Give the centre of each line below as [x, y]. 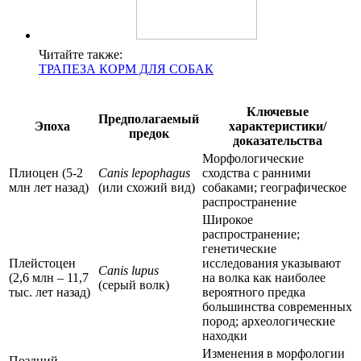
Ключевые [277, 112]
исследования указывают [272, 263]
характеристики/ [277, 127]
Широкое [228, 220]
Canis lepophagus [144, 173]
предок [149, 134]
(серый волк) [134, 285]
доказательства [277, 141]
